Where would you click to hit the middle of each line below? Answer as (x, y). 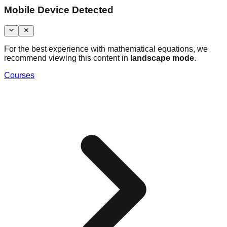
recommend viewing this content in (66, 58)
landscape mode (162, 58)
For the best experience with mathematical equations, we (106, 49)
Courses (19, 75)
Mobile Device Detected (59, 10)
